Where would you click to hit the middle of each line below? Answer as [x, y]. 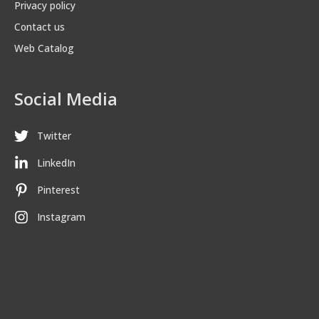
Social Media [66, 98]
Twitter [54, 136]
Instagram [61, 217]
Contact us [40, 26]
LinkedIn [56, 163]
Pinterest [58, 190]
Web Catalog [44, 48]
